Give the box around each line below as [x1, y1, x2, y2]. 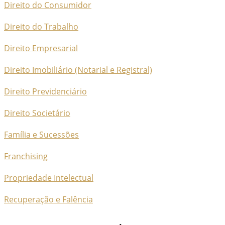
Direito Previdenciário [4, 86, 87, 97]
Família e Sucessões [4, 129, 79, 140]
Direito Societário [4, 107, 70, 119]
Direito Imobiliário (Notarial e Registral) [4, 64, 152, 75]
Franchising [4, 151, 48, 162]
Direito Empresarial [4, 43, 78, 54]
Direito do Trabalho [4, 21, 78, 32]
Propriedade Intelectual [4, 172, 93, 183]
